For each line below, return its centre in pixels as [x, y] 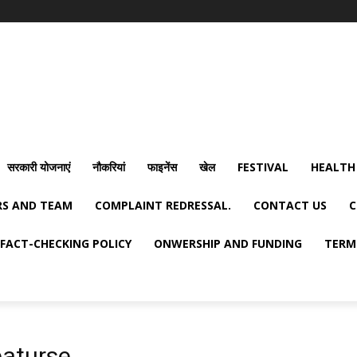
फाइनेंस [162, 167]
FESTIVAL [263, 167]
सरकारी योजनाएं [39, 167]
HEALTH [333, 167]
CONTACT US [290, 205]
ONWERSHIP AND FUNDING [228, 243]
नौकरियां [109, 167]
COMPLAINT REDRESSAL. [163, 205]
